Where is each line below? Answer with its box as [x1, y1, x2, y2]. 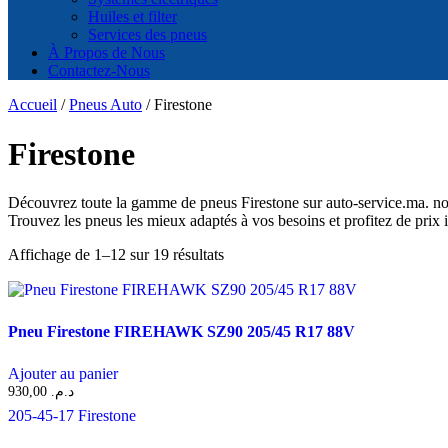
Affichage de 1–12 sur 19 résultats [8, 246, 224, 264]
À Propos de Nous [48, 44, 165, 62]
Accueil [8, 96, 57, 114]
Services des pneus [88, 26, 207, 44]
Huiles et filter [88, 8, 177, 26]
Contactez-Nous [48, 62, 150, 80]
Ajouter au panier [8, 365, 118, 383]
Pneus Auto [69, 96, 142, 114]
